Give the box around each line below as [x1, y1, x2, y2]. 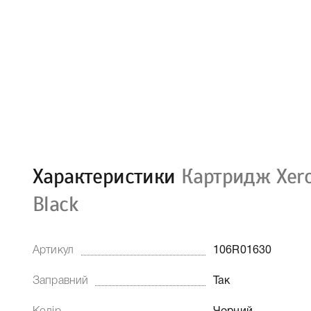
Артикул [33, 246, 74, 255]
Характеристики [33, 163, 181, 190]
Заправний [33, 276, 89, 286]
